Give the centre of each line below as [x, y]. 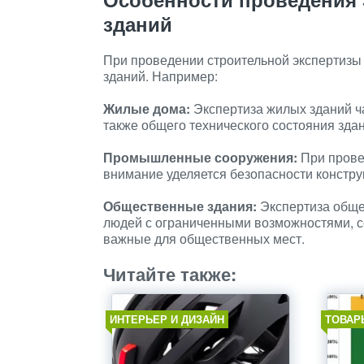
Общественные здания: [180, 206]
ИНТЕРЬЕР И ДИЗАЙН [167, 319]
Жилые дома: [147, 108]
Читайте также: [170, 274]
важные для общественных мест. [204, 238]
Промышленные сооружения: [200, 157]
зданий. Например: [160, 76]
